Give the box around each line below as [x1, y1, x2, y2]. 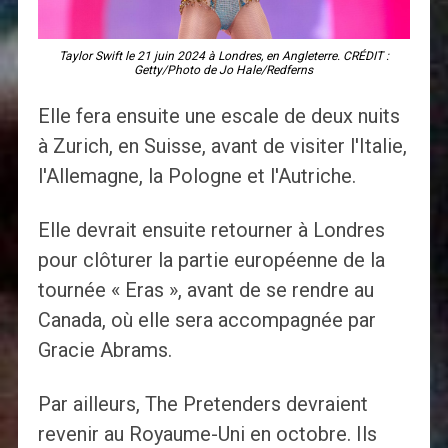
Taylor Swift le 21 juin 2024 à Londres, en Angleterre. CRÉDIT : [58, 49, 389, 64]
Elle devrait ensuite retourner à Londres [37, 218, 385, 243]
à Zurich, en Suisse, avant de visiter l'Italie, [37, 134, 407, 159]
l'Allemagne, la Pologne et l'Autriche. [37, 164, 356, 189]
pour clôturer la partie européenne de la [37, 248, 385, 273]
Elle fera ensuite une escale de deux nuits [37, 104, 400, 129]
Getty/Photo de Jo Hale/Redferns [134, 63, 314, 78]
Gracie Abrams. [37, 338, 172, 363]
